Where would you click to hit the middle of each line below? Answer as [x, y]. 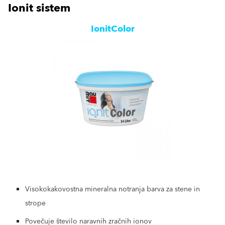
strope [35, 204]
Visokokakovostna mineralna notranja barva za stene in [113, 190]
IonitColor [113, 29]
